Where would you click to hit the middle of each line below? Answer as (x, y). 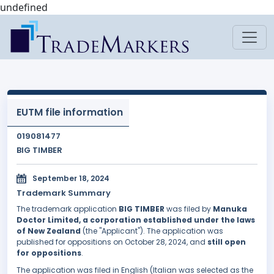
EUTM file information (70, 112)
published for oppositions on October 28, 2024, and (112, 242)
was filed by (189, 209)
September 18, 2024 (71, 179)
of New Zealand (49, 231)
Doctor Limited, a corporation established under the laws (136, 220)
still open (227, 242)
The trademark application (68, 209)
